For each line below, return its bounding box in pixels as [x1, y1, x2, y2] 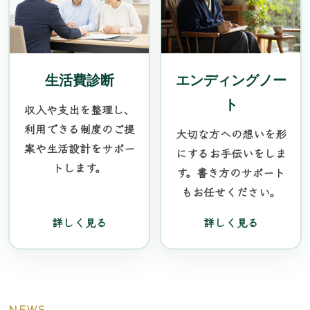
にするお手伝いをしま [175, 145, 286, 161]
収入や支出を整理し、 [24, 101, 135, 118]
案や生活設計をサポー [24, 140, 135, 156]
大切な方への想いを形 [175, 125, 286, 142]
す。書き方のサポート [176, 164, 285, 181]
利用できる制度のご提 [24, 120, 135, 137]
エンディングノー [175, 73, 286, 88]
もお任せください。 [181, 183, 280, 200]
